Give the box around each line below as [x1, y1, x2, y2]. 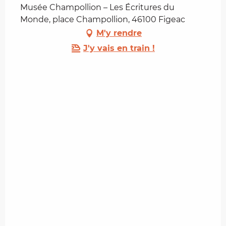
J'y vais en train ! [83, 43, 155, 53]
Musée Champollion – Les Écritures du [20, 3, 175, 13]
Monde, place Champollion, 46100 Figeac [20, 15, 185, 25]
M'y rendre [96, 28, 142, 38]
